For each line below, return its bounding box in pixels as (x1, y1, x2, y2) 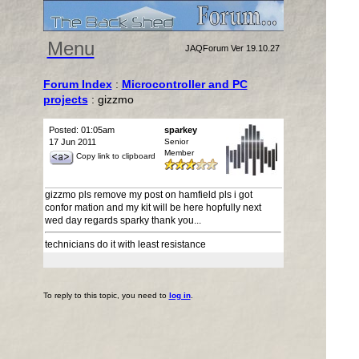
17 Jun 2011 (48, 137, 96, 147)
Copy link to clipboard (75, 151, 155, 161)
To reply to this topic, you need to (42, 291, 169, 300)
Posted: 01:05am (48, 125, 115, 135)
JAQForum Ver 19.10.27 (184, 43, 280, 53)
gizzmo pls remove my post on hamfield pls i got (44, 189, 252, 200)
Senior (163, 137, 188, 146)
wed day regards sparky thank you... (44, 215, 201, 226)
